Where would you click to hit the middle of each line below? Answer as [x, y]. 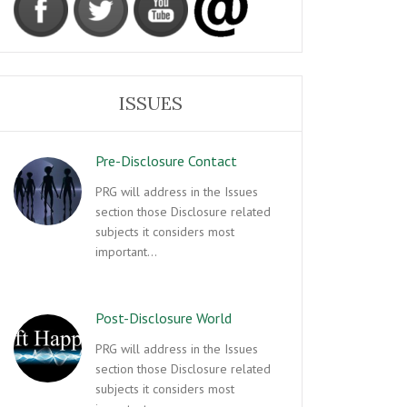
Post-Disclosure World [164, 318]
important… [126, 252]
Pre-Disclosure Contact [166, 161]
